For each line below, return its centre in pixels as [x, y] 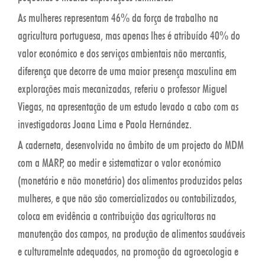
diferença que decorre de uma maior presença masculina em [127, 71]
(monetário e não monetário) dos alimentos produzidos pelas [130, 180]
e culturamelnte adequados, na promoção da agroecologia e [128, 251]
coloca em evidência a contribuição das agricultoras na [117, 216]
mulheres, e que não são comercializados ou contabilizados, [127, 198]
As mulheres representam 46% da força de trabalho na [118, 17]
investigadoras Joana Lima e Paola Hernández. [105, 124]
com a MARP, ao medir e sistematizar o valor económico [119, 162]
